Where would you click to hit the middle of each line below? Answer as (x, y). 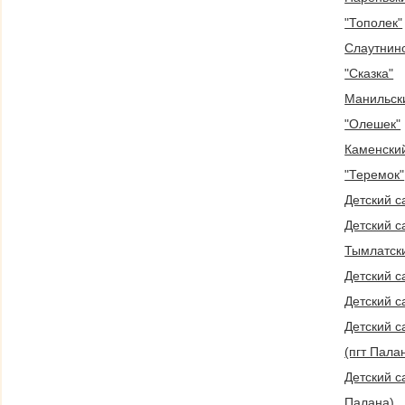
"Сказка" (369, 73)
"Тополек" (374, 22)
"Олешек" (373, 123)
